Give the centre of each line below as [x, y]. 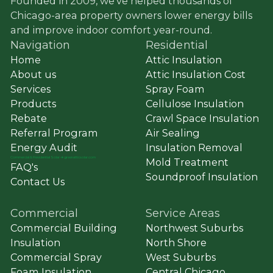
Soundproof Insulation [201, 177]
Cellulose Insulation [194, 104]
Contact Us [37, 182]
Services [30, 89]
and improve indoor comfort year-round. [111, 30]
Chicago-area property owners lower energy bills [131, 16]
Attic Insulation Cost [195, 75]
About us [33, 75]
